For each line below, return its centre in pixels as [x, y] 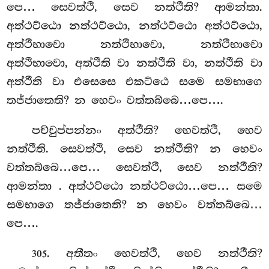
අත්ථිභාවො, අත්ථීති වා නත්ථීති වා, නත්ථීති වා [134, 63]
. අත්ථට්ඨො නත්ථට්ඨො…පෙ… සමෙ [160, 186]
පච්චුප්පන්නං [75, 130]
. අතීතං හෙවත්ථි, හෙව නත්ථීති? [155, 253]
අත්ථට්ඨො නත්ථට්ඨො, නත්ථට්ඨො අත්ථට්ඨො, [134, 26]
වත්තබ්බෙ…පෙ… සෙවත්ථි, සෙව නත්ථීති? [134, 167]
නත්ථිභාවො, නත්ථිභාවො [181, 44]
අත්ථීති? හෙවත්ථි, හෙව [190, 130]
